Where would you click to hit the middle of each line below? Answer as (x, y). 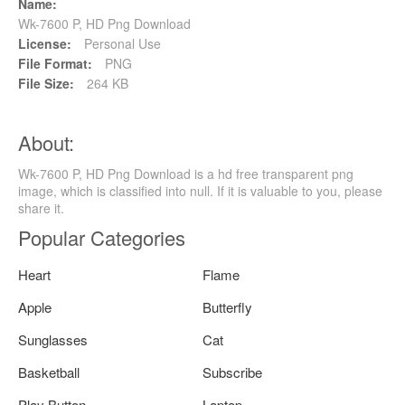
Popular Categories (102, 237)
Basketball (49, 372)
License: (45, 43)
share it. (41, 207)
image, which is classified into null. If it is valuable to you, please (200, 190)
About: (46, 142)
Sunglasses (53, 339)
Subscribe (232, 372)
